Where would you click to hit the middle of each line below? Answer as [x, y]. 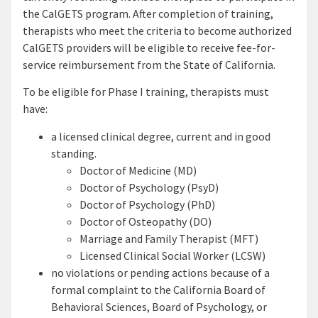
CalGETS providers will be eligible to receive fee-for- [149, 47]
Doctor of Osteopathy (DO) [146, 221]
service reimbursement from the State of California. [149, 64]
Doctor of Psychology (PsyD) [149, 187]
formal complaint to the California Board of [158, 289]
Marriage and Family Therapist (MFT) [169, 238]
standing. [74, 153]
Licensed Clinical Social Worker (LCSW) [172, 255]
